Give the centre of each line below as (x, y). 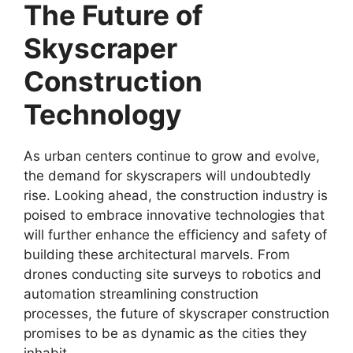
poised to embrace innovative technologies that (174, 215)
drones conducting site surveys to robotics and (173, 274)
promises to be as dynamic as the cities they (165, 333)
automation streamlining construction (141, 294)
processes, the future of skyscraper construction (176, 313)
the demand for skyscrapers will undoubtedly (167, 175)
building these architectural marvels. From (157, 254)
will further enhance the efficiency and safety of (175, 234)
